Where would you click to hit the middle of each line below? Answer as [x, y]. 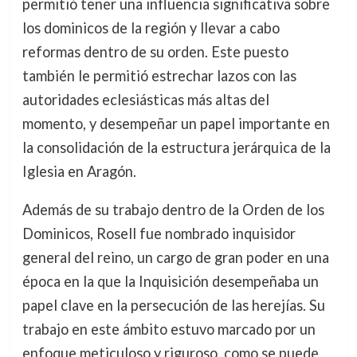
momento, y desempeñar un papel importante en [176, 124]
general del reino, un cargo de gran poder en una [175, 258]
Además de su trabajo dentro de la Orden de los [173, 210]
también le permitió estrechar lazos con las [159, 76]
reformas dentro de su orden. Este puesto [155, 52]
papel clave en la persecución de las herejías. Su [173, 306]
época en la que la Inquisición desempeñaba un [170, 282]
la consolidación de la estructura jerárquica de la [176, 148]
